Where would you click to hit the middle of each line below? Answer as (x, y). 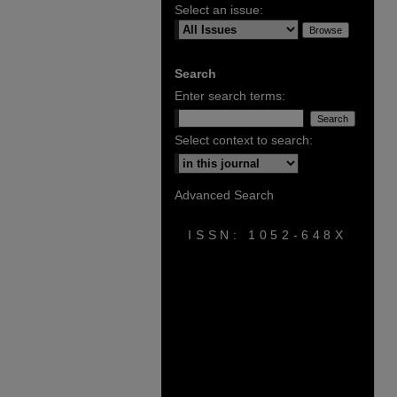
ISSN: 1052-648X (268, 235)
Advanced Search (224, 195)
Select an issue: (219, 10)
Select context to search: (244, 140)
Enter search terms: (230, 96)
